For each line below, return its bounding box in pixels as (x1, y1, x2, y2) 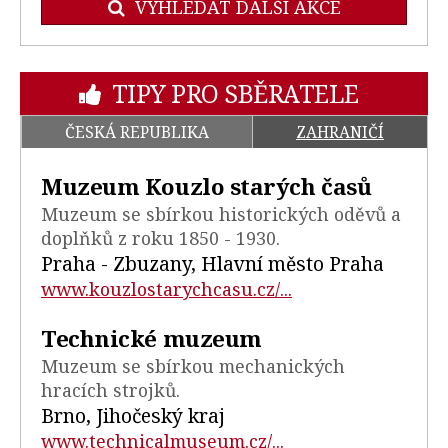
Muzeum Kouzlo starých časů (41, 170, 372, 202)
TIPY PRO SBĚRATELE (111, 77, 359, 111)
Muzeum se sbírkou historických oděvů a (41, 201, 401, 226)
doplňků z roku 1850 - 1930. (41, 225, 280, 250)
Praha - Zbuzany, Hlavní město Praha (41, 249, 384, 277)
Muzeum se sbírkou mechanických (41, 353, 345, 378)
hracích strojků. (41, 377, 180, 402)
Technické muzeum (41, 322, 262, 354)
